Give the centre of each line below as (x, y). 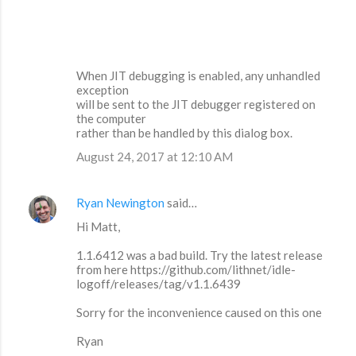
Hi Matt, (98, 227)
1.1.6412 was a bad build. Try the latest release (199, 255)
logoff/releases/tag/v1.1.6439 (159, 284)
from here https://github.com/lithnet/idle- (186, 270)
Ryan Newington (120, 203)
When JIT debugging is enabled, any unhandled (198, 76)
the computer (111, 119)
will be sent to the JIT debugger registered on (196, 104)
